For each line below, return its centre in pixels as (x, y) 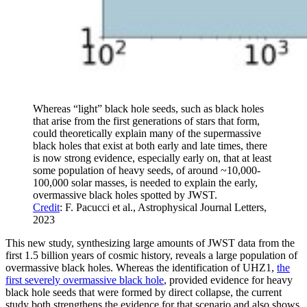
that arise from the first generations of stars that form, (146, 121)
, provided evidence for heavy (228, 280)
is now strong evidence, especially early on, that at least (152, 158)
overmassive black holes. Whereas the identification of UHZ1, (141, 267)
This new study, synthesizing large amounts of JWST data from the (150, 243)
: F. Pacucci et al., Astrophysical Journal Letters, (163, 207)
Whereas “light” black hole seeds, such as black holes (148, 108)
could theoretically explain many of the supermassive (147, 133)
